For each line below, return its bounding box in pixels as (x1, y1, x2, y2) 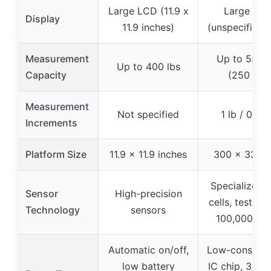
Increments (25, 116, 77, 129)
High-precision (114, 187, 182, 200)
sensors (131, 203, 166, 216)
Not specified (117, 108, 179, 120)
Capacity (25, 68, 67, 81)
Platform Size (25, 148, 87, 160)
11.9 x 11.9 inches (109, 148, 187, 160)
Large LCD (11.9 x (108, 4, 189, 17)
